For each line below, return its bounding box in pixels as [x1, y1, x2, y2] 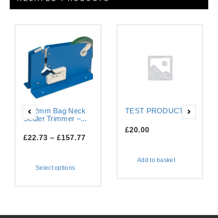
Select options [36, 164, 75, 172]
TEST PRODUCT [125, 107, 184, 115]
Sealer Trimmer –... [23, 114, 87, 123]
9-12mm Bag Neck [23, 107, 86, 115]
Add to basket [137, 157, 175, 164]
